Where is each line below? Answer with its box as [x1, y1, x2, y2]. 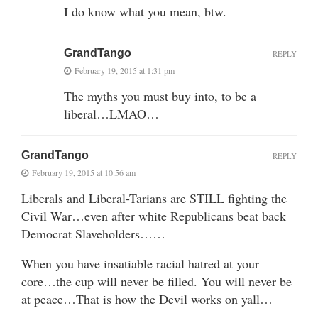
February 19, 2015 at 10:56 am [32, 166, 136, 178]
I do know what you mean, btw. [64, 2, 226, 20]
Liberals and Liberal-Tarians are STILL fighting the [21, 189, 287, 207]
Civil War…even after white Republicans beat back [21, 207, 286, 224]
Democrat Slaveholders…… [21, 224, 165, 242]
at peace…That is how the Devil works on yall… [21, 290, 273, 307]
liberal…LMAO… [64, 104, 159, 122]
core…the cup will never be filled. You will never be [21, 272, 292, 290]
